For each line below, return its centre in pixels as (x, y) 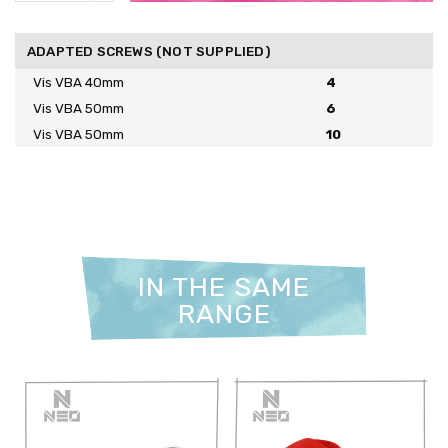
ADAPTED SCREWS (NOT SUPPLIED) (149, 51)
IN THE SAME (224, 287)
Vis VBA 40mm (78, 82)
